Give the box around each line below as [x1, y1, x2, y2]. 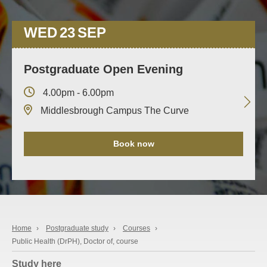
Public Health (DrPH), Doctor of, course [12, 237, 138, 246]
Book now [113, 138, 154, 148]
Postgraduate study [46, 223, 108, 232]
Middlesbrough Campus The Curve [38, 105, 189, 116]
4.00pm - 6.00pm [41, 87, 114, 98]
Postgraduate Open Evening [24, 62, 183, 76]
